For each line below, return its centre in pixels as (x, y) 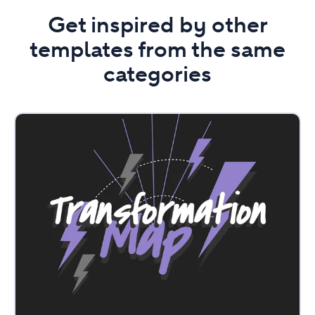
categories (157, 75)
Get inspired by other (157, 25)
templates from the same (157, 50)
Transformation (52, 119)
